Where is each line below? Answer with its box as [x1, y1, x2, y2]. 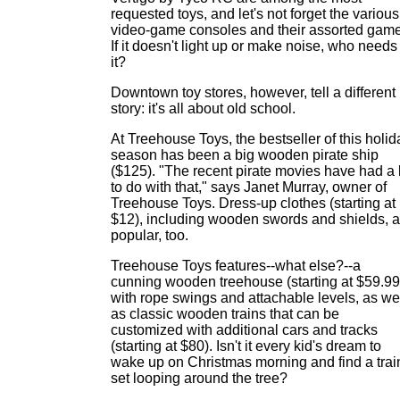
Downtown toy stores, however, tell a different [111, 85, 396, 100]
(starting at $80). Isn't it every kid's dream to [111, 338, 381, 354]
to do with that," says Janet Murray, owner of [111, 179, 387, 195]
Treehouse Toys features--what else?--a [111, 258, 361, 273]
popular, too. [111, 228, 188, 243]
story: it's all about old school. [111, 101, 296, 116]
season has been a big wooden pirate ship [111, 147, 379, 162]
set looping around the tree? [111, 371, 287, 386]
